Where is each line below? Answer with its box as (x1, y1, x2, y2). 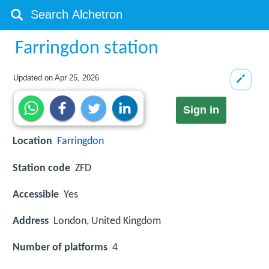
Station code (13, 162, 70, 174)
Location (13, 136, 52, 148)
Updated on (13, 73, 55, 82)
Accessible (13, 189, 59, 201)
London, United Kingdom (53, 215, 161, 227)
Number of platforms (13, 242, 107, 254)
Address (13, 215, 49, 227)
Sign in (183, 104, 219, 116)
